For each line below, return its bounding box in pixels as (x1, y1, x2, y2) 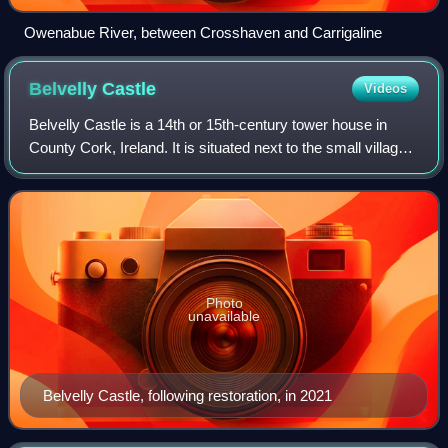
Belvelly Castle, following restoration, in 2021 (43, 387, 332, 405)
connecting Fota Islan (29, 185, 169, 203)
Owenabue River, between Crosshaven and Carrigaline (24, 24, 382, 42)
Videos (363, 81, 407, 97)
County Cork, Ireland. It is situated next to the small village (29, 139, 407, 157)
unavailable (188, 308, 260, 325)
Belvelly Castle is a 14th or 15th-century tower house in (29, 116, 388, 134)
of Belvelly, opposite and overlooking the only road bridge (29, 162, 398, 180)
